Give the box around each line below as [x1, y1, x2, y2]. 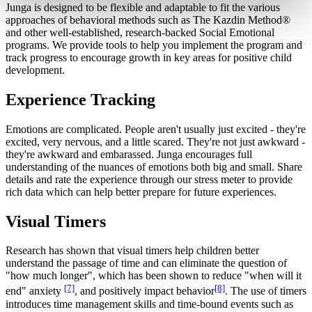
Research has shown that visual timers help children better [6, 244, 259, 257]
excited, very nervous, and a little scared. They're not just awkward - [6, 135, 305, 148]
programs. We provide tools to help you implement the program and [6, 38, 302, 51]
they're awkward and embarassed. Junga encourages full [6, 148, 252, 160]
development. [6, 63, 65, 76]
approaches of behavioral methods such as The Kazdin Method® [6, 13, 290, 26]
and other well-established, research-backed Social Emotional [6, 26, 274, 38]
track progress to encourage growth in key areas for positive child [6, 51, 292, 63]
